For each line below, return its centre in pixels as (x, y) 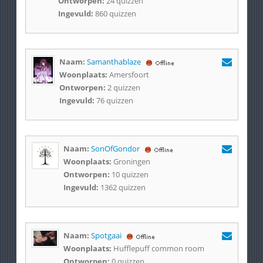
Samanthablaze (114, 62)
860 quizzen (115, 14)
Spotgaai (106, 235)
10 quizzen (130, 174)
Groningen (131, 161)
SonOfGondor (115, 149)
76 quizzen (114, 100)
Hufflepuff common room (159, 248)
